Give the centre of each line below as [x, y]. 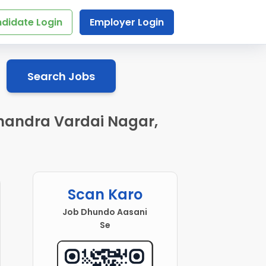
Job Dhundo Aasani [105, 212]
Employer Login [126, 22]
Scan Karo [105, 195]
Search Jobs [61, 76]
